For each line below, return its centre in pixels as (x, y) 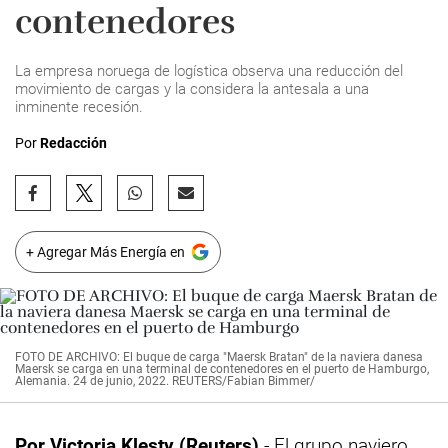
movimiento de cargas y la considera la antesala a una (192, 89)
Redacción (73, 143)
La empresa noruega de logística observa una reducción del (209, 71)
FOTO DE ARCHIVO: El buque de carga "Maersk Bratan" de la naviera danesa (219, 357)
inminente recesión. (79, 107)
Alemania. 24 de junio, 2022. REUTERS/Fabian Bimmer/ (165, 381)
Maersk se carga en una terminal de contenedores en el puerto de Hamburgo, (222, 369)
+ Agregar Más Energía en (105, 252)
